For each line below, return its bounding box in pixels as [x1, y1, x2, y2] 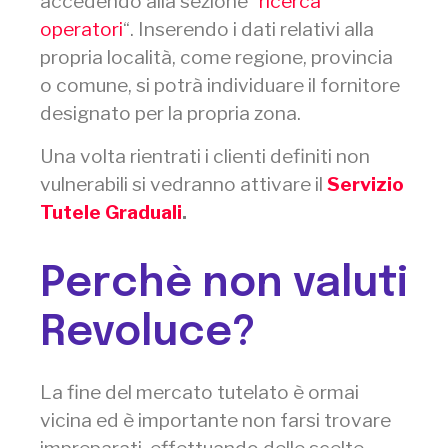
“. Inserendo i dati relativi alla [123, 17, 374, 42]
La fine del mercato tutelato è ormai [40, 380, 359, 405]
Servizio [327, 171, 404, 196]
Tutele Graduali [40, 199, 182, 224]
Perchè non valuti [40, 263, 408, 307]
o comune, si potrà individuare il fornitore [40, 73, 400, 98]
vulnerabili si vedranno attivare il [40, 171, 327, 196]
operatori [40, 17, 123, 42]
